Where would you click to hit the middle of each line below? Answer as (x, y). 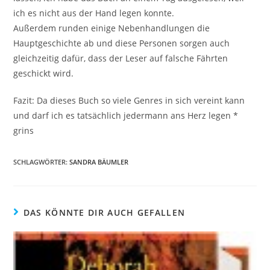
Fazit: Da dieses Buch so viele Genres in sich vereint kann (129, 100)
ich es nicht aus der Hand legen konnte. (94, 13)
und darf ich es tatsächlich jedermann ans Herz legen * (126, 115)
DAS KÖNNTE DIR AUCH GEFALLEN (104, 212)
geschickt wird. (44, 73)
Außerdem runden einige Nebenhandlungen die (112, 28)
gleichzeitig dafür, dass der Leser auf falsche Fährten (121, 58)
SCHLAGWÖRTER (40, 162)
